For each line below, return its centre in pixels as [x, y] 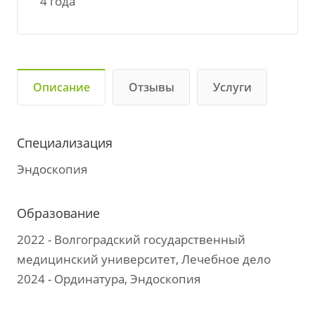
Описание [62, 88]
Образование [58, 213]
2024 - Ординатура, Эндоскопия [109, 279]
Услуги [232, 88]
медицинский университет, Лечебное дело [144, 259]
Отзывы [152, 88]
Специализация [65, 143]
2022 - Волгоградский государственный [131, 240]
